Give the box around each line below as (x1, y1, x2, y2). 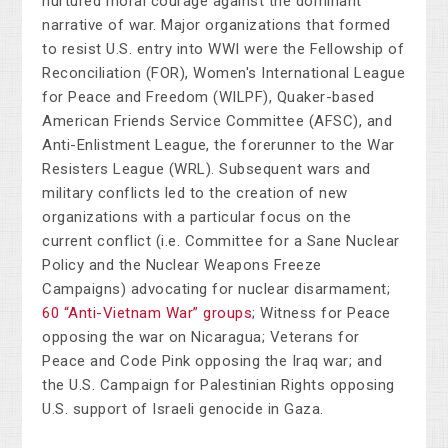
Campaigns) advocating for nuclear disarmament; (42, 280, 391, 299)
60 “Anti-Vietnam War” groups (42, 304, 253, 323)
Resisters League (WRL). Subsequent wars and (42, 160, 371, 179)
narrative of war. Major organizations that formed (42, 16, 391, 35)
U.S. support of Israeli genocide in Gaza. (42, 400, 324, 419)
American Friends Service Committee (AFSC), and (42, 112, 393, 131)
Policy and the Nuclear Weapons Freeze (42, 256, 322, 275)
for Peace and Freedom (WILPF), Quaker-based (42, 88, 375, 107)
